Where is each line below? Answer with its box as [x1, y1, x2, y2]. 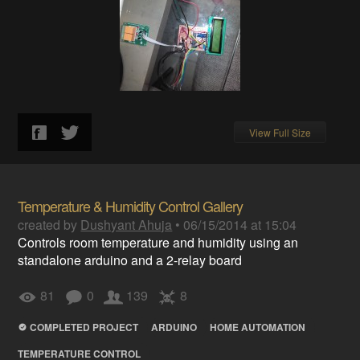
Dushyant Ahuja [80, 215, 173, 234]
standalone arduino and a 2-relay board [18, 251, 243, 269]
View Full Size [248, 125, 311, 139]
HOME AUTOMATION [210, 320, 306, 334]
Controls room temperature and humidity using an [18, 233, 299, 252]
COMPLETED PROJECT [30, 320, 139, 334]
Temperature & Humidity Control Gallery [18, 195, 243, 216]
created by [18, 215, 81, 234]
